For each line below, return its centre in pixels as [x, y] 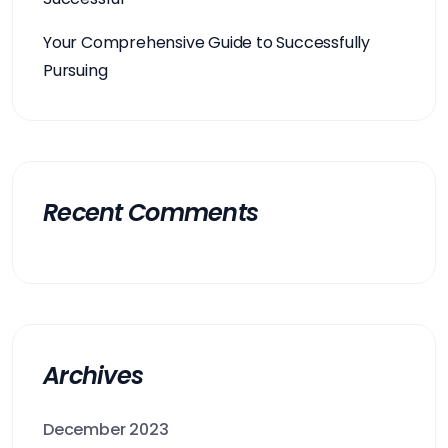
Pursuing [75, 70]
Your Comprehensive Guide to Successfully [206, 42]
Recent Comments [151, 212]
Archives [93, 375]
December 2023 [106, 429]
